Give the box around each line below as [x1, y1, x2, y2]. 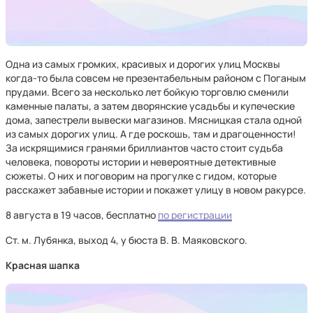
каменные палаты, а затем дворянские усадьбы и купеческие [6, 99, 295, 112]
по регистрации [158, 208, 232, 221]
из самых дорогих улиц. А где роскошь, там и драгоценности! [6, 127, 296, 140]
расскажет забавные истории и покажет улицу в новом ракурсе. [6, 183, 306, 196]
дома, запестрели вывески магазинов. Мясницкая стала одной [6, 113, 302, 126]
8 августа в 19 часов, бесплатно [6, 208, 158, 221]
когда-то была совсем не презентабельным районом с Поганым [6, 71, 306, 85]
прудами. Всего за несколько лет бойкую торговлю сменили [6, 85, 289, 99]
